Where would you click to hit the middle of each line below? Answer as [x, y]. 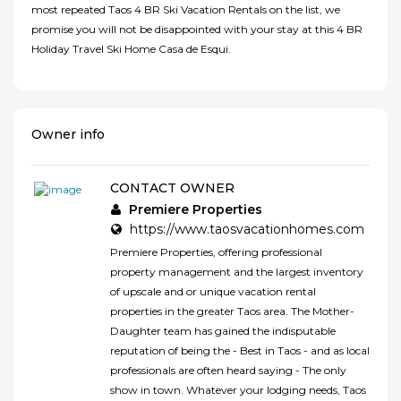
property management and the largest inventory [237, 272]
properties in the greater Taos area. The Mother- [232, 311]
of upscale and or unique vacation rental [213, 292]
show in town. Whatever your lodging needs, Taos [238, 390]
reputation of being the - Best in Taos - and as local [240, 351]
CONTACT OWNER [172, 188]
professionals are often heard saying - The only [228, 371]
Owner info [68, 135]
